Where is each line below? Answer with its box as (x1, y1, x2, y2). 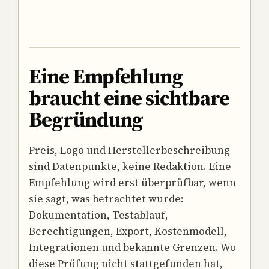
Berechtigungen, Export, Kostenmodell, (29, 223, 227, 238)
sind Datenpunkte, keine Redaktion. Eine (29, 159, 231, 174)
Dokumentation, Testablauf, (29, 207, 168, 222)
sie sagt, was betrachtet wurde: (29, 191, 184, 206)
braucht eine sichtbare (29, 83, 229, 113)
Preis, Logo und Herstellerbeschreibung (29, 142, 230, 157)
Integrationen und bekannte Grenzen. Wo (29, 240, 236, 255)
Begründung (29, 105, 144, 134)
